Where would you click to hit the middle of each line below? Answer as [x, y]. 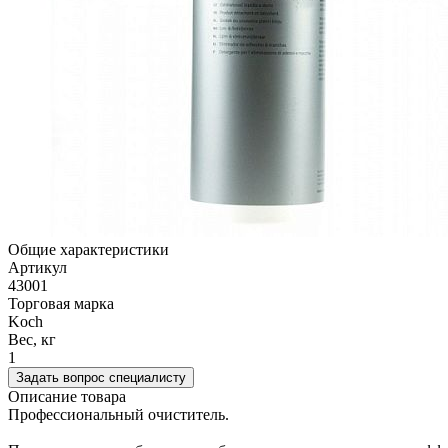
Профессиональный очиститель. [118, 415]
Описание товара [67, 397]
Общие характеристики [88, 250]
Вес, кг [32, 340]
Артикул [37, 268]
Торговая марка [61, 304]
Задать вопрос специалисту [101, 378]
